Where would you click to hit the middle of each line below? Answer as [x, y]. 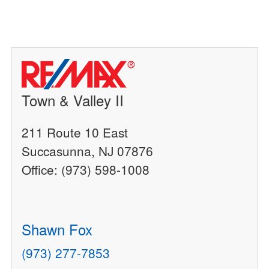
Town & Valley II [73, 100]
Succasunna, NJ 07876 [88, 151]
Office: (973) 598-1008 [86, 170]
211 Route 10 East [75, 132]
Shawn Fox [57, 229]
